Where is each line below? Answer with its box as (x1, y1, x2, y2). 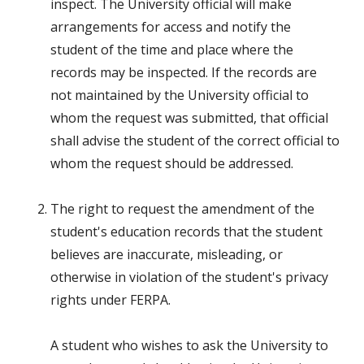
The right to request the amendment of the (50, 200, 314, 219)
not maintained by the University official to (50, 86, 309, 105)
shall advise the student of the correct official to (50, 132, 340, 150)
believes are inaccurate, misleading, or (50, 245, 283, 264)
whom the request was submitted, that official (50, 109, 328, 128)
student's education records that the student (50, 223, 323, 241)
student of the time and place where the (50, 41, 293, 59)
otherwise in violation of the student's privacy (50, 268, 328, 287)
